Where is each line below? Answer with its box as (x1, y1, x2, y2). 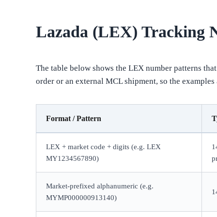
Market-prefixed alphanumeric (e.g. (46, 182, 154, 190)
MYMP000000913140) (46, 194, 117, 202)
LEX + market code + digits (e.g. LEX (46, 143, 161, 151)
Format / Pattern (46, 114, 102, 123)
